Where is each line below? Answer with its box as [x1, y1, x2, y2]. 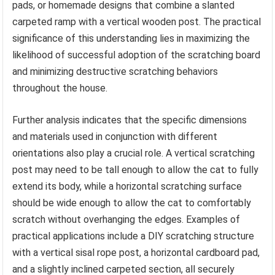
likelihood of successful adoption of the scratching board [12, 48, 261, 61]
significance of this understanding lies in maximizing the [12, 32, 250, 44]
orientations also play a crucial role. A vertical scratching [12, 147, 255, 159]
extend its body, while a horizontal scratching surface [12, 180, 242, 192]
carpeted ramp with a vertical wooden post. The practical [12, 15, 261, 28]
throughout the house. [12, 82, 108, 94]
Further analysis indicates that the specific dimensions [12, 114, 247, 126]
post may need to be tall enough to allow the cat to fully [12, 163, 259, 176]
